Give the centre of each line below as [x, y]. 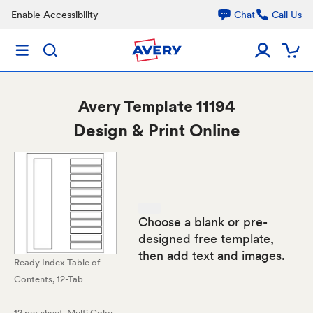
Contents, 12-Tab [49, 279]
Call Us [287, 15]
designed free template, [206, 238]
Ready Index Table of [57, 262]
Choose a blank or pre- [203, 221]
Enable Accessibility [55, 15]
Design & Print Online [156, 130]
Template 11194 [179, 106]
